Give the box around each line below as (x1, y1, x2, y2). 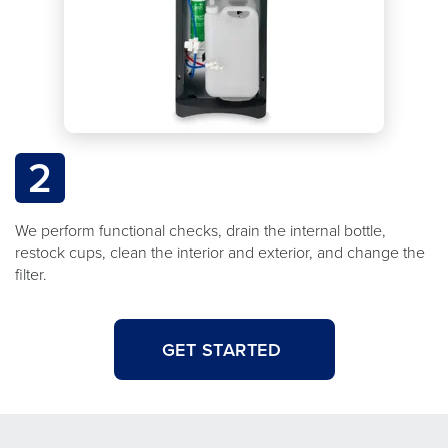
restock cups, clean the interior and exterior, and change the (15, 241, 425, 263)
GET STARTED (161, 337, 287, 362)
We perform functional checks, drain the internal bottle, (15, 219, 386, 241)
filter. (15, 263, 47, 285)
